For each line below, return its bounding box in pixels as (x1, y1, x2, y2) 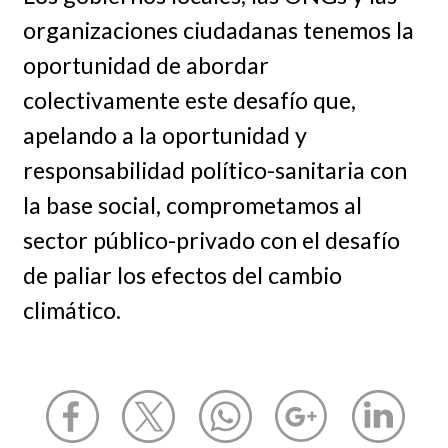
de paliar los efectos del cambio (22, 260, 342, 289)
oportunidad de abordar (22, 50, 269, 79)
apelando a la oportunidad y (22, 120, 307, 149)
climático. (22, 295, 126, 324)
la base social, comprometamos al (22, 190, 362, 219)
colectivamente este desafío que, (22, 85, 356, 114)
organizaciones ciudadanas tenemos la (22, 15, 414, 44)
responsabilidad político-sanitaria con (22, 155, 407, 184)
